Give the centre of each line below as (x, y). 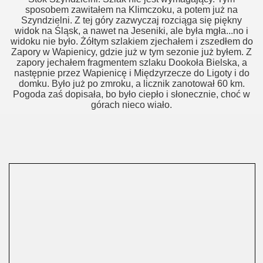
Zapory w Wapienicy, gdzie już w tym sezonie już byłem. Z (131, 52)
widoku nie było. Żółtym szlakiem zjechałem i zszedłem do (131, 41)
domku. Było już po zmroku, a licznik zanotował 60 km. (131, 84)
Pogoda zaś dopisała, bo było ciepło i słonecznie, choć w (131, 94)
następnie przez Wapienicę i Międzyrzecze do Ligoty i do (131, 73)
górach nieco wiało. (131, 105)
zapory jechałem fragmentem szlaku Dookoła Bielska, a (131, 63)
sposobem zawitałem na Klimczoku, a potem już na (131, 10)
